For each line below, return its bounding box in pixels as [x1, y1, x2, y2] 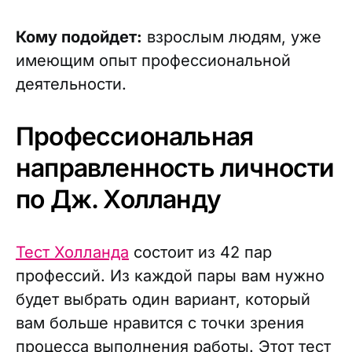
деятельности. [16, 75, 126, 93]
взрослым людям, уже [142, 27, 321, 46]
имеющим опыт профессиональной [16, 51, 291, 70]
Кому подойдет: [16, 27, 142, 46]
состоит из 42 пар [129, 243, 272, 262]
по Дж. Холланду [16, 184, 221, 214]
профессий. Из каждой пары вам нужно [16, 266, 324, 285]
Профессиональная [16, 121, 254, 152]
